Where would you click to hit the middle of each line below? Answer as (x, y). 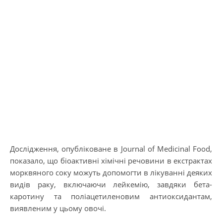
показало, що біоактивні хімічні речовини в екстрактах (111, 161)
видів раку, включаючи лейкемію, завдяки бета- (111, 184)
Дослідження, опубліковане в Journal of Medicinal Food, (111, 149)
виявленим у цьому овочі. (58, 208)
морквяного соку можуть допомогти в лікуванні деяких (111, 172)
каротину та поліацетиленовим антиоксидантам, (111, 196)
